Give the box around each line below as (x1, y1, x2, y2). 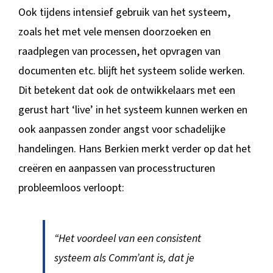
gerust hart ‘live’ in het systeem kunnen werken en (18, 102, 247, 118)
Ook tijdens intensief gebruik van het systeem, (18, 4, 230, 20)
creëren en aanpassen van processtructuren (18, 160, 215, 176)
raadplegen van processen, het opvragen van (18, 43, 221, 59)
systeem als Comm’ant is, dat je (54, 250, 194, 266)
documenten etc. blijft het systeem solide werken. (18, 63, 245, 79)
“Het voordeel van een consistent (54, 230, 201, 246)
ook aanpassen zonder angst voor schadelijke (18, 121, 225, 137)
